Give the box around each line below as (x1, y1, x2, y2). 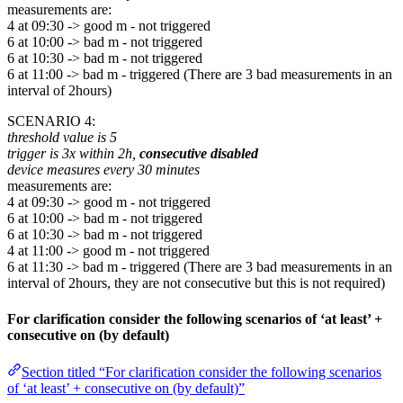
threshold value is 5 (7, 130, 117, 146)
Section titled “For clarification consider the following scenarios (22, 363, 381, 380)
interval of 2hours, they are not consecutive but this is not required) (7, 275, 385, 291)
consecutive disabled (139, 146, 258, 162)
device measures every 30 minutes (7, 162, 200, 178)
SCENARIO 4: (7, 113, 95, 130)
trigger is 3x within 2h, (7, 146, 139, 162)
